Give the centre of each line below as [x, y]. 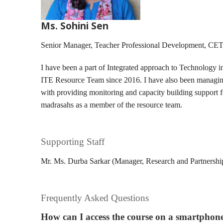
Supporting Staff [73, 141]
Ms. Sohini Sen [75, 25]
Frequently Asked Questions [95, 198]
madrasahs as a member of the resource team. [111, 105]
